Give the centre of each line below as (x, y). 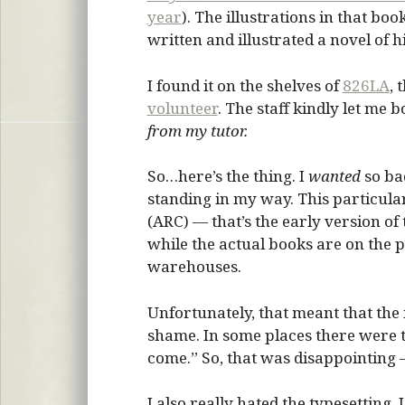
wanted (334, 176)
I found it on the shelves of (245, 85)
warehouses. (194, 266)
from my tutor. (197, 130)
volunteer (182, 108)
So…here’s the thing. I (227, 176)
